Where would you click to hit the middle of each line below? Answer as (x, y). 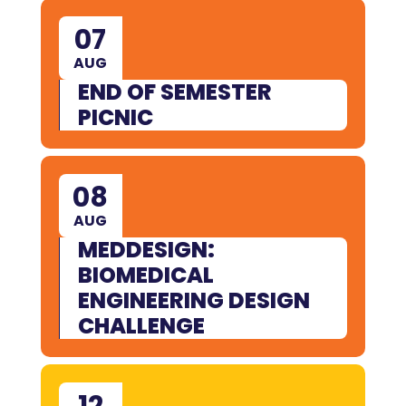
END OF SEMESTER (174, 92)
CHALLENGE (141, 325)
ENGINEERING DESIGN (193, 300)
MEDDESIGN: (146, 249)
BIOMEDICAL (145, 275)
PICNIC (115, 117)
